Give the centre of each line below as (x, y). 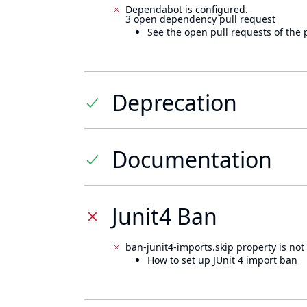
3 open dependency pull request (200, 19)
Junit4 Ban (164, 216)
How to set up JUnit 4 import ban (222, 260)
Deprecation (174, 102)
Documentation (192, 159)
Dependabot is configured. (187, 9)
